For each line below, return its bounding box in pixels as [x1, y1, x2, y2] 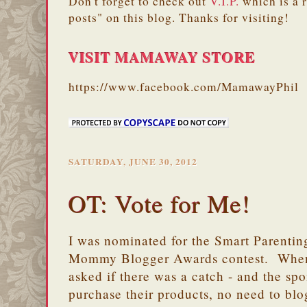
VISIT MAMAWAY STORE [69, 46, 256, 68]
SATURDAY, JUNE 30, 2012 [69, 154, 197, 169]
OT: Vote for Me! [69, 186, 251, 220]
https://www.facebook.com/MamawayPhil [69, 78, 299, 95]
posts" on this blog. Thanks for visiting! [69, 9, 289, 25]
